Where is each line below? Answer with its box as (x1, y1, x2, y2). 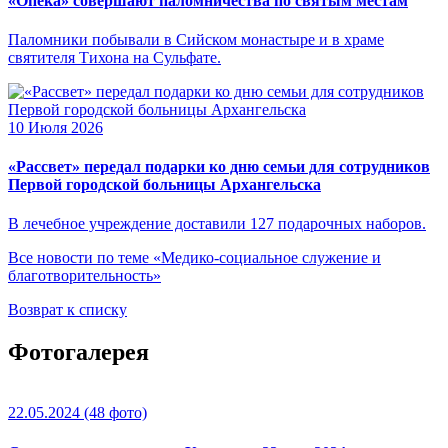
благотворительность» (8, 267, 161, 285)
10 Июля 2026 (8, 118, 103, 136)
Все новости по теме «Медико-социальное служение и (8, 249, 381, 267)
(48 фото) (80, 404, 147, 422)
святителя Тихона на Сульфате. (8, 48, 221, 66)
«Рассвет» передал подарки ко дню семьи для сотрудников (8, 158, 430, 176)
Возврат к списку (8, 301, 127, 319)
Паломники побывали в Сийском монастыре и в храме (8, 30, 384, 48)
